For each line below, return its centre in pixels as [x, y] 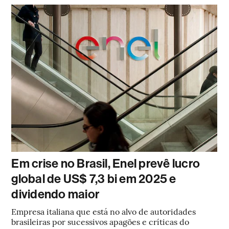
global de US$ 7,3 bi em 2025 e [94, 179]
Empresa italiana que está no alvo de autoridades [104, 211]
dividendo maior [55, 194]
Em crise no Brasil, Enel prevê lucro [106, 164]
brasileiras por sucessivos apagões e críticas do [100, 221]
